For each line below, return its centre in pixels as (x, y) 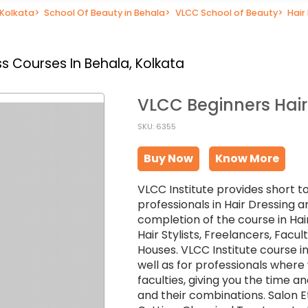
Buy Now (168, 159)
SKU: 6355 (157, 127)
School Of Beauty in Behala (105, 12)
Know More (247, 159)
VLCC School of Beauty (226, 12)
